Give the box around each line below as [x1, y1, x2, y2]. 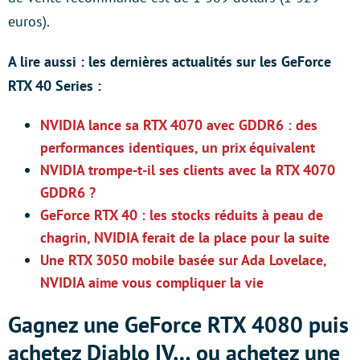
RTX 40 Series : [8, 76, 101, 95]
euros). [8, 12, 50, 31]
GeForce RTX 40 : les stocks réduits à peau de [40, 206, 323, 224]
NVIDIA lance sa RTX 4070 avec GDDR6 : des [40, 116, 317, 134]
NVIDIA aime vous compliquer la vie [40, 273, 264, 292]
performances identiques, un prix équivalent [40, 138, 315, 157]
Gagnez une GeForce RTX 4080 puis [8, 309, 349, 339]
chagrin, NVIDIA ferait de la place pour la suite [40, 228, 329, 247]
